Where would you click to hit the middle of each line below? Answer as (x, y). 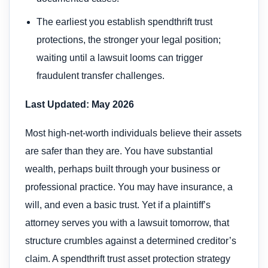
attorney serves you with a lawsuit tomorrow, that (127, 223)
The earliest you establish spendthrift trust (125, 22)
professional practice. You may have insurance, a (129, 187)
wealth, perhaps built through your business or (123, 169)
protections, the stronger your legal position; (129, 40)
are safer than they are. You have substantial (119, 151)
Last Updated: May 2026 (80, 104)
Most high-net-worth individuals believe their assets (133, 133)
